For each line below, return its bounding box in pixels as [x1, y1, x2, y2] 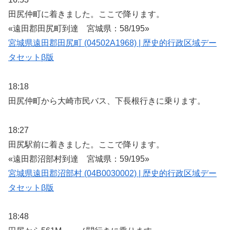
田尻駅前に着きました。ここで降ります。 [8, 140, 164, 149]
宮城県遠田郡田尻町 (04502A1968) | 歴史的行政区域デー [8, 38, 217, 47]
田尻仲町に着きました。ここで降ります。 [8, 9, 164, 18]
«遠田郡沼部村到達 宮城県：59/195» [8, 154, 149, 163]
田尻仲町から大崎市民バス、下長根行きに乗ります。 [8, 96, 205, 105]
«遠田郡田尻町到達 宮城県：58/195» [8, 24, 149, 33]
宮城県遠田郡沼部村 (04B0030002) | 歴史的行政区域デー [8, 168, 217, 178]
